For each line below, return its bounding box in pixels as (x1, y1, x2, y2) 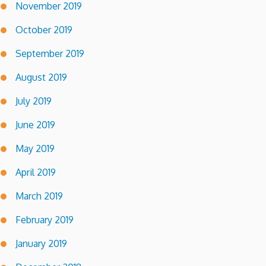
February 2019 (15, 214, 74, 226)
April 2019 (15, 166, 56, 179)
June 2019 (15, 119, 55, 131)
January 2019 (15, 237, 67, 250)
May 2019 (15, 142, 55, 155)
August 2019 (15, 71, 67, 84)
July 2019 (15, 95, 52, 107)
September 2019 (15, 47, 84, 60)
